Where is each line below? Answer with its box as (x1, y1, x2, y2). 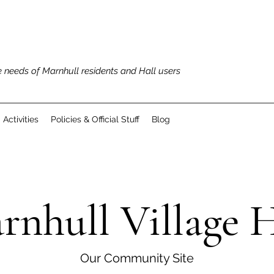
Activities (3, 114, 39, 124)
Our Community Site (80, 251, 194, 265)
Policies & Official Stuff (51, 114, 139, 124)
